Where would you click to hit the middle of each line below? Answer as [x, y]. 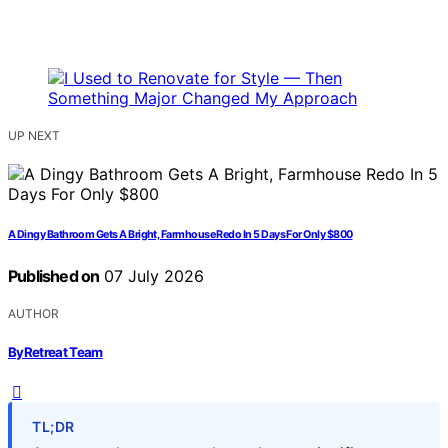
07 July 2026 [152, 276]
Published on [54, 276]
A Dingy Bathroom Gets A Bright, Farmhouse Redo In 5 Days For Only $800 [180, 235]
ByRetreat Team [55, 351]
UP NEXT [34, 136]
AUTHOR [33, 314]
